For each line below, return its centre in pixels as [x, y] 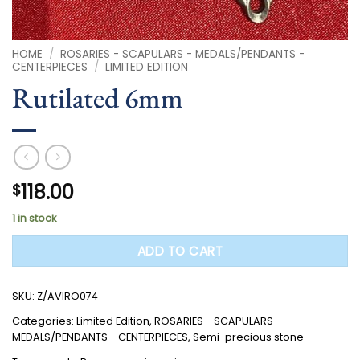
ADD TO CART [180, 251]
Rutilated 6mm [98, 97]
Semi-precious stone [248, 337]
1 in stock [34, 218]
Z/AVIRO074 [67, 296]
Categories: [44, 321]
